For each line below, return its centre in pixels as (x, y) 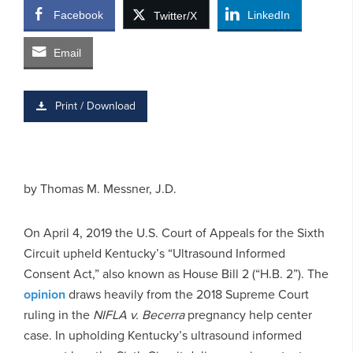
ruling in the (58, 314)
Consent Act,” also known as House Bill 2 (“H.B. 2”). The (176, 273)
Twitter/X (175, 15)
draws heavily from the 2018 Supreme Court (187, 294)
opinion (45, 294)
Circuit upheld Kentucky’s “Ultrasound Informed (154, 253)
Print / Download (95, 106)
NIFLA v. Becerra (139, 314)
